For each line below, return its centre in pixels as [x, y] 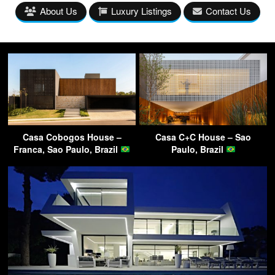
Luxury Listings [141, 11]
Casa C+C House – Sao [203, 137]
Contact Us [228, 11]
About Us [58, 11]
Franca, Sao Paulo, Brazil [67, 149]
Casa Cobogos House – [72, 137]
